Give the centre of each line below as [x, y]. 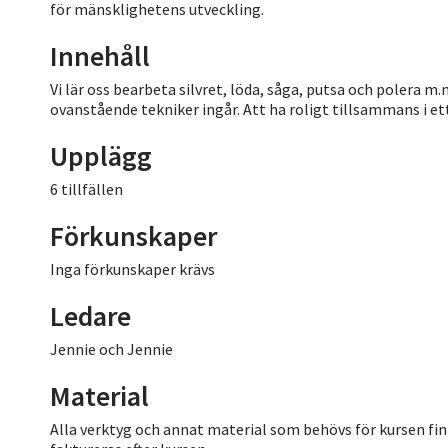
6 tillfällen [86, 188]
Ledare [90, 315]
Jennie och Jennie [111, 348]
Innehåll [100, 55]
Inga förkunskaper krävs [132, 268]
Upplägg [101, 155]
